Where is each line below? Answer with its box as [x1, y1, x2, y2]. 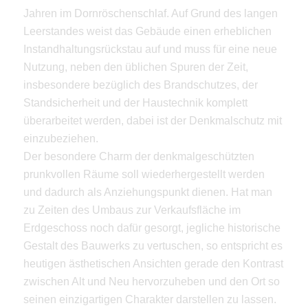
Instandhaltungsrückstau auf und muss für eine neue [23, 43, 277, 55]
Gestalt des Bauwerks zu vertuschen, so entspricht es [23, 239, 283, 252]
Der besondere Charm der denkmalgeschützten [23, 150, 254, 162]
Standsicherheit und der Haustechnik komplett [23, 96, 247, 109]
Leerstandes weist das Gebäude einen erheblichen [23, 25, 272, 37]
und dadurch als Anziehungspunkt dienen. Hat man [23, 186, 272, 198]
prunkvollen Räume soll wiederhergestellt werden [23, 168, 265, 180]
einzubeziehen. [23, 132, 98, 144]
